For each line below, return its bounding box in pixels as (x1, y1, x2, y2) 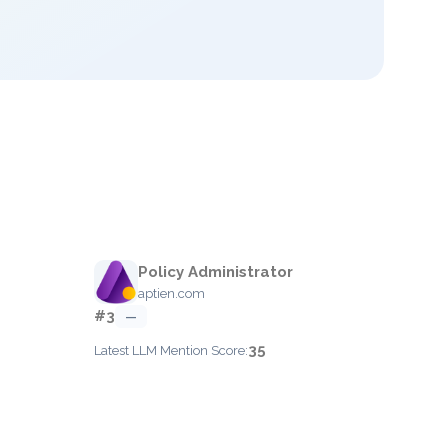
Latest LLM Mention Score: (94, 343, 248, 358)
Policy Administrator (138, 263, 293, 281)
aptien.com (138, 286, 205, 301)
